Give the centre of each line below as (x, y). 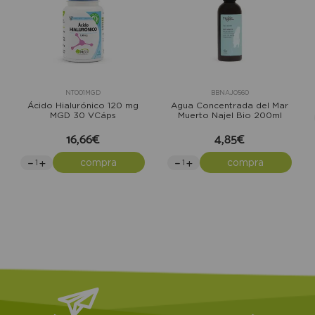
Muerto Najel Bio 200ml (230, 115)
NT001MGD (83, 93)
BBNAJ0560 (230, 93)
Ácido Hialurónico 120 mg (83, 105)
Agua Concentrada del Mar (230, 105)
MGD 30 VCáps (83, 115)
